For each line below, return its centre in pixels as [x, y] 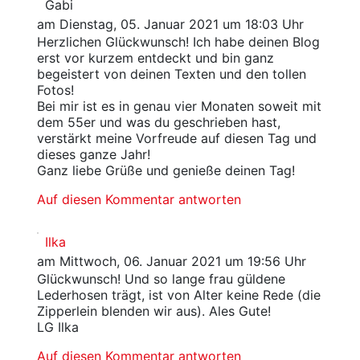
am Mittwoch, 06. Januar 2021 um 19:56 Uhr [171, 262]
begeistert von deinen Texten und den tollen [171, 74]
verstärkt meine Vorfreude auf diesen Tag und [176, 139]
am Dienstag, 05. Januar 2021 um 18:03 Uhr [170, 25]
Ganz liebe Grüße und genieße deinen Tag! [166, 171]
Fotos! [55, 90]
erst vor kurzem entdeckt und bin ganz [155, 58]
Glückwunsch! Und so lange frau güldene [161, 279]
